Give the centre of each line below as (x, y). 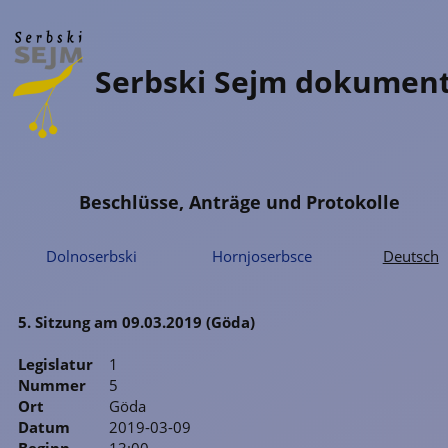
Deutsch (410, 256)
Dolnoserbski (91, 256)
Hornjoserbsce (262, 256)
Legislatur (55, 363)
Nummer (52, 384)
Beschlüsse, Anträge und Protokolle (240, 201)
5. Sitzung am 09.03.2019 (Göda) (136, 322)
